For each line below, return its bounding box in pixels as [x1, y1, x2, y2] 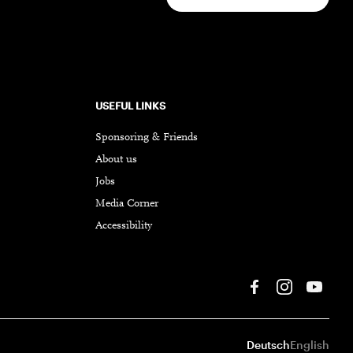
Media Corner [95, 198, 158, 210]
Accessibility [95, 220, 152, 232]
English [290, 337, 329, 351]
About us [95, 154, 137, 165]
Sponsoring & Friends [95, 132, 198, 143]
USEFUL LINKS [95, 98, 165, 112]
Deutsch [247, 337, 290, 351]
